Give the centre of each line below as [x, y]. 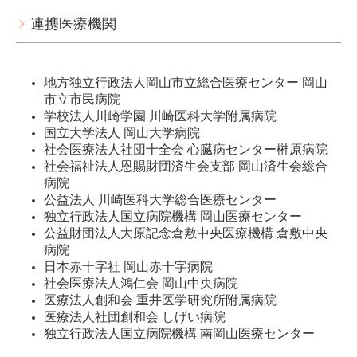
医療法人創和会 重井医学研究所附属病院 [206, 300]
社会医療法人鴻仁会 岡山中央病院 [141, 284]
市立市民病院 [82, 100]
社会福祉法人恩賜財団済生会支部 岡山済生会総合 [186, 167]
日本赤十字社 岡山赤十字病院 [128, 267]
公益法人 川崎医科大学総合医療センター [160, 200]
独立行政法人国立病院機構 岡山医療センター [173, 217]
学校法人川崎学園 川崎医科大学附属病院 [160, 116]
